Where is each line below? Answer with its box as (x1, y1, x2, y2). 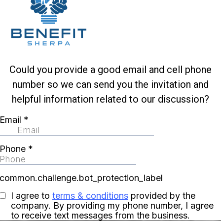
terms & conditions (52, 190, 128, 201)
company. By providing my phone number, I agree (11, 200, 214, 211)
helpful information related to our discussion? (12, 93, 209, 105)
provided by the (128, 190, 195, 201)
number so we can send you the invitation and (12, 78, 209, 90)
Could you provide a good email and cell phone (9, 64, 212, 75)
